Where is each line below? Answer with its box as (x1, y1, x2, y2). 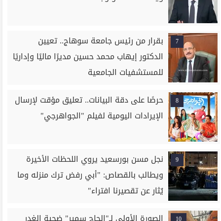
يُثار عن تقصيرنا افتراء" (88, 183, 164, 198)
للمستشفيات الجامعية (88, 65, 164, 80)
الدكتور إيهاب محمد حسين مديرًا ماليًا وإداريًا (13, 49, 164, 64)
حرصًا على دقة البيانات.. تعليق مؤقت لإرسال (15, 92, 164, 108)
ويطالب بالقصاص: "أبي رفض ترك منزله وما (17, 167, 164, 183)
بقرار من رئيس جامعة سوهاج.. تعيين (38, 33, 164, 48)
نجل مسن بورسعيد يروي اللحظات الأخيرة (26, 151, 164, 167)
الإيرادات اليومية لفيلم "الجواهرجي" (40, 108, 164, 123)
